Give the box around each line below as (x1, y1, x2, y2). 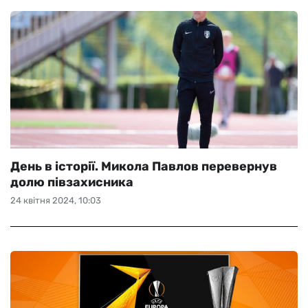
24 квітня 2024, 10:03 (10, 195, 101, 206)
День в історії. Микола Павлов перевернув (10, 159, 277, 174)
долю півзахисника (10, 175, 133, 190)
